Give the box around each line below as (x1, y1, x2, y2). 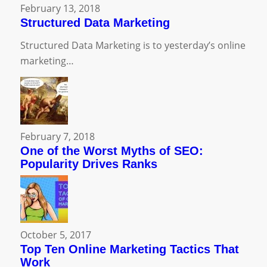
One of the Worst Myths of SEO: (20, 144, 203, 157)
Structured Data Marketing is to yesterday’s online (20, 38, 246, 52)
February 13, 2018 (20, 2, 100, 15)
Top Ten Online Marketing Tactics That (20, 242, 239, 256)
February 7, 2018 (20, 129, 95, 143)
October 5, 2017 (20, 228, 91, 241)
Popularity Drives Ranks (20, 157, 157, 170)
